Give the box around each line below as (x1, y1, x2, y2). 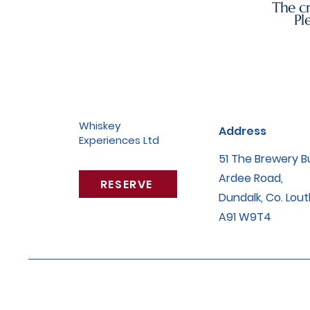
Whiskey (79, 118, 120, 133)
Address (218, 123, 266, 139)
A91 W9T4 (218, 209, 271, 225)
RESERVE (100, 176, 154, 192)
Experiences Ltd (79, 133, 159, 147)
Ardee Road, (218, 170, 283, 186)
